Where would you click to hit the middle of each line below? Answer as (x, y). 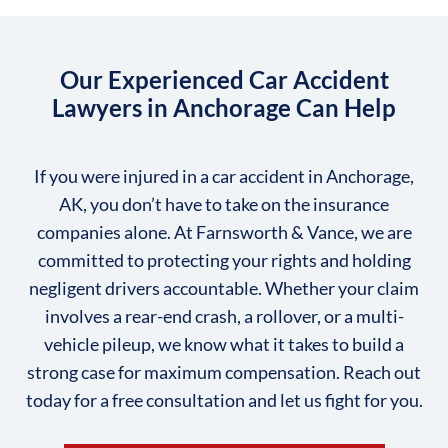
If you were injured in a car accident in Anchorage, (224, 175)
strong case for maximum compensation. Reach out (224, 371)
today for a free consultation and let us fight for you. (224, 399)
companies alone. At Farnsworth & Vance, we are (224, 231)
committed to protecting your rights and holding (224, 259)
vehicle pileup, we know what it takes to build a (224, 343)
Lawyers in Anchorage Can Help (224, 107)
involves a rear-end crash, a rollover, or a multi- (224, 315)
